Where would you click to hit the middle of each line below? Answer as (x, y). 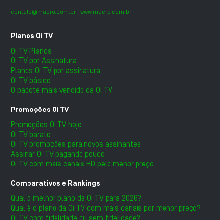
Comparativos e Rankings (56, 183)
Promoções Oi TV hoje (46, 124)
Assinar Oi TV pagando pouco (58, 154)
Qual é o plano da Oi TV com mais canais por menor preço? (106, 208)
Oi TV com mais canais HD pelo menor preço (82, 164)
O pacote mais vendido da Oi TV (62, 90)
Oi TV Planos (31, 51)
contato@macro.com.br (43, 12)
